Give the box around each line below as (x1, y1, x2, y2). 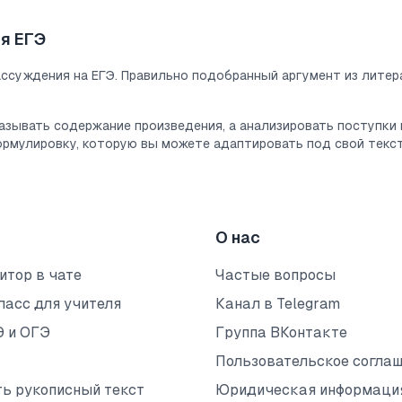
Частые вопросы (215, 267, 336, 284)
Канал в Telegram (215, 295, 340, 312)
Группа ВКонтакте (215, 324, 347, 341)
